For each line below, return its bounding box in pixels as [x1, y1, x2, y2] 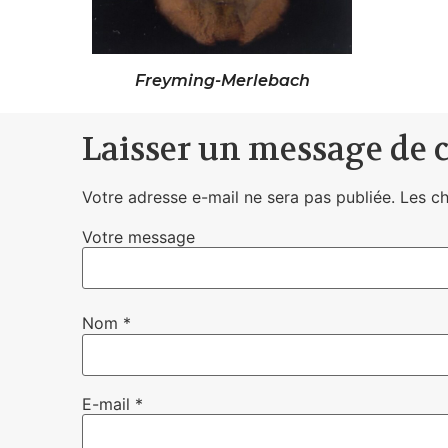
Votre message [82, 226, 195, 247]
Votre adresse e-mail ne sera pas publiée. [82, 186, 395, 207]
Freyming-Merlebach [134, 70, 310, 90]
